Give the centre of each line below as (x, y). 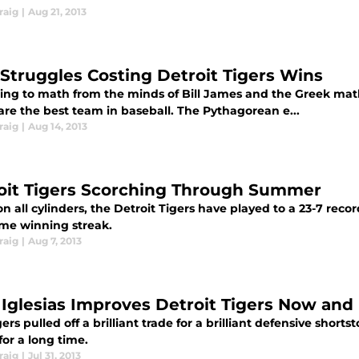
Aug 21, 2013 (57, 12)
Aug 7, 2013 (55, 241)
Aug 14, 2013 (58, 126)
